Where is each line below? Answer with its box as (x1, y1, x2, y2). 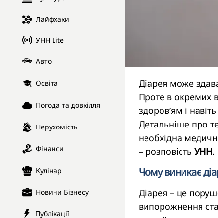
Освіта (36, 78, 58, 88)
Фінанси (36, 144, 64, 154)
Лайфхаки (36, 15, 69, 24)
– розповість (139, 145, 194, 157)
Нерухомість (36, 122, 78, 132)
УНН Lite (36, 35, 64, 45)
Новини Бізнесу (36, 187, 89, 197)
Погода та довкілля (36, 100, 100, 110)
